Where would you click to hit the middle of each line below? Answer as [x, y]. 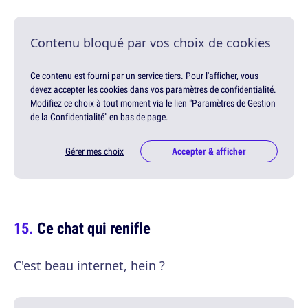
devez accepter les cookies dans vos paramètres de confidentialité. [153, 89]
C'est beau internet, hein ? [89, 265]
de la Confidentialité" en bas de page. [99, 117]
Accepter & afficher [209, 151]
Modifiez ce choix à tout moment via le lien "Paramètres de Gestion [153, 103]
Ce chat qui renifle [94, 228]
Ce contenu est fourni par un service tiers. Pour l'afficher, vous [144, 75]
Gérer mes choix [95, 151]
